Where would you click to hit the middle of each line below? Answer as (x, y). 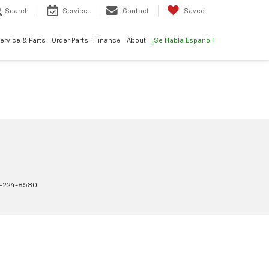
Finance (107, 41)
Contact (136, 11)
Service (75, 11)
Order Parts (70, 41)
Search (17, 11)
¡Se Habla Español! (183, 41)
